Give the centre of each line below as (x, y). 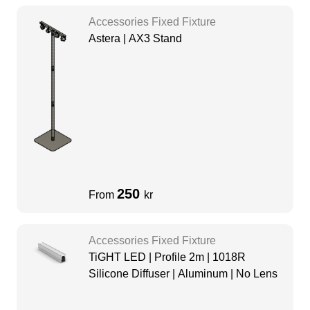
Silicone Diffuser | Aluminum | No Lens (183, 274)
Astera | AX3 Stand (135, 39)
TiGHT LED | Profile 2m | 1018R (167, 257)
